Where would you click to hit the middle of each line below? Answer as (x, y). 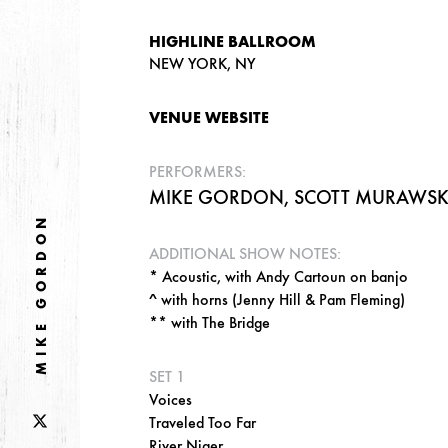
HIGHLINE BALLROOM (232, 42)
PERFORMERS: (197, 172)
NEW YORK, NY (202, 64)
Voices (170, 400)
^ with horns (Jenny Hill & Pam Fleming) (276, 300)
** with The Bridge (209, 323)
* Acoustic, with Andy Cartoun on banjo (278, 277)
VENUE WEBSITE (208, 118)
